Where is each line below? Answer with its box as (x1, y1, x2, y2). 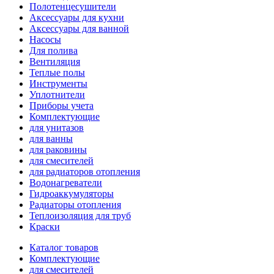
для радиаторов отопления (29, 166, 140, 177)
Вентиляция (29, 56, 80, 67)
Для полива (29, 45, 78, 56)
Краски (29, 221, 60, 232)
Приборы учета (29, 100, 94, 111)
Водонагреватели (29, 177, 102, 188)
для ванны (29, 133, 73, 144)
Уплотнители (29, 89, 85, 100)
